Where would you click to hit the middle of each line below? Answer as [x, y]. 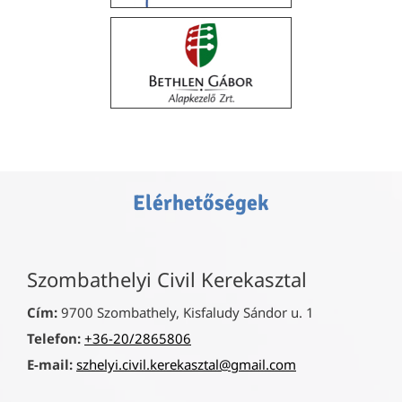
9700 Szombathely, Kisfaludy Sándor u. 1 [186, 312]
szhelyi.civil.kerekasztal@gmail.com [186, 364]
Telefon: [54, 338]
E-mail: [50, 364]
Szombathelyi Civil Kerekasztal [167, 279]
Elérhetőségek [201, 202]
